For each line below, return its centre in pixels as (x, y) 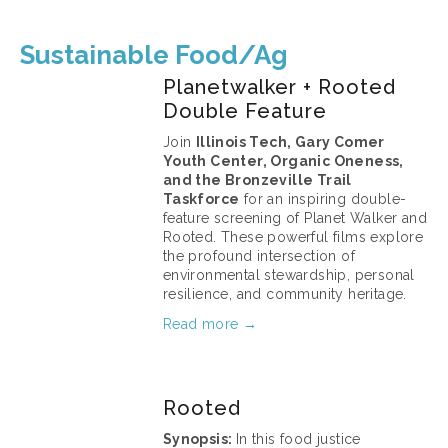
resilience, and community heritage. (284, 294)
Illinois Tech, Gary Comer (290, 142)
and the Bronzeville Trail (257, 180)
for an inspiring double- (323, 199)
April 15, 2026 (219, 353)
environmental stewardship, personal (288, 275)
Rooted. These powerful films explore (293, 237)
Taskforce (201, 199)
